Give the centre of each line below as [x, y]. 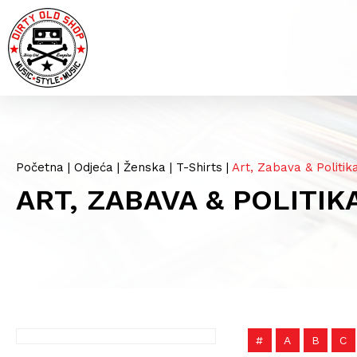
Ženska [145, 167]
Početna [40, 167]
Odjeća [94, 167]
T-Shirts [199, 167]
